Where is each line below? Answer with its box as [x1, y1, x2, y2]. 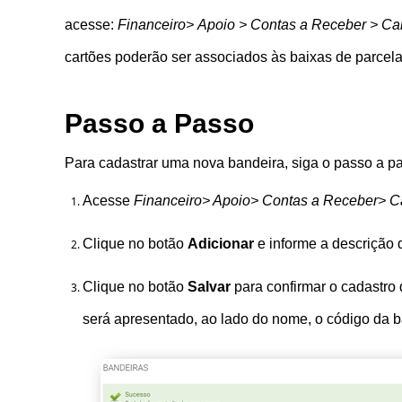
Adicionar [188, 236, 254, 251]
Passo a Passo [65, 109, 261, 138]
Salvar [188, 279, 231, 294]
